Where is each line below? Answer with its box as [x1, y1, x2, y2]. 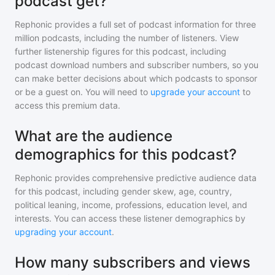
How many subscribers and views [15, 254, 250, 271]
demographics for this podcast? [15, 145, 237, 163]
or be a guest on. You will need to [15, 87, 150, 97]
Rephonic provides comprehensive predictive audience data [15, 172, 257, 183]
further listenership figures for [15, 46, 136, 56]
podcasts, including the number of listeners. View [39, 33, 239, 43]
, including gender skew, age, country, [78, 186, 232, 196]
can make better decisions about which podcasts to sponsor [15, 73, 257, 83]
